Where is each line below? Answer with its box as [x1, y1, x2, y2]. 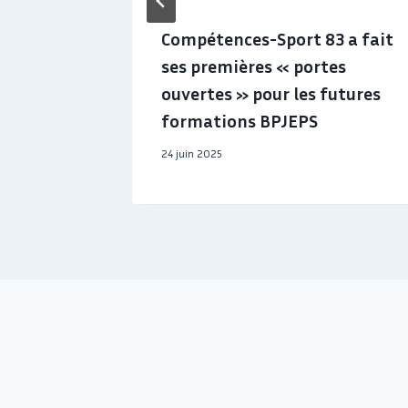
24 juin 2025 [161, 146, 222, 160]
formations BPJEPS [161, 108, 318, 131]
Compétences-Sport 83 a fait [161, 26, 393, 49]
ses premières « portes [161, 54, 346, 76]
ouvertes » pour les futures [161, 81, 381, 104]
